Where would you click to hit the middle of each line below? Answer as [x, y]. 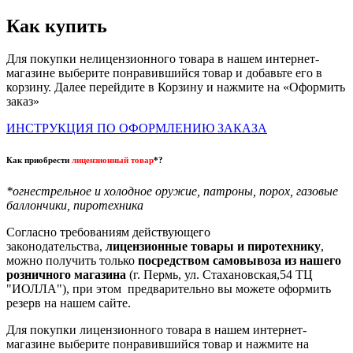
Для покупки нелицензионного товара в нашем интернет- [163, 59]
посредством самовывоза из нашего [240, 261]
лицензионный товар [113, 160]
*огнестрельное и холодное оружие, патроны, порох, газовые [172, 191]
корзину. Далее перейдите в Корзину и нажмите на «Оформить [176, 87]
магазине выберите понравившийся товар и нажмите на [158, 344]
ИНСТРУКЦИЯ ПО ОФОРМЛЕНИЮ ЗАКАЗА [137, 128]
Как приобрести [39, 160]
